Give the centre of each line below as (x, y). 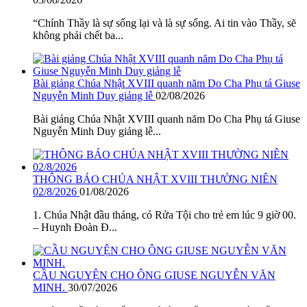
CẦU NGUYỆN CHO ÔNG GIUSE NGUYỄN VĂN (154, 275)
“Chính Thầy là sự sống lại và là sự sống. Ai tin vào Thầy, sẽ (164, 23)
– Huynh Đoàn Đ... (75, 228)
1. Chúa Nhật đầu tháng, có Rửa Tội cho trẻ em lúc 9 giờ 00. (164, 215)
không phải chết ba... (78, 36)
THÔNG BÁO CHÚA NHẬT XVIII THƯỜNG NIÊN (155, 180)
